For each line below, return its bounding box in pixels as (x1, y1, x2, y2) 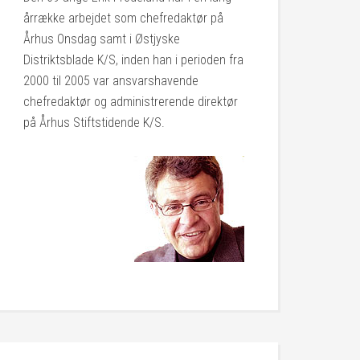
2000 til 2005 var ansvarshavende (23, 73, 198, 88)
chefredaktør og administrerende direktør (23, 94, 238, 109)
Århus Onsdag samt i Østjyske (23, 31, 180, 47)
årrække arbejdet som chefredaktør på (23, 10, 223, 26)
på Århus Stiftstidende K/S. (23, 115, 165, 130)
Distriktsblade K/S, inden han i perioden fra (23, 52, 243, 67)
